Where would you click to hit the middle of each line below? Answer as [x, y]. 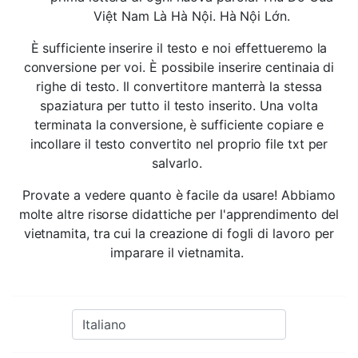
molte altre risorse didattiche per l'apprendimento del [179, 214]
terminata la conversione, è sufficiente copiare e [179, 125]
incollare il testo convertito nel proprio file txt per [179, 144]
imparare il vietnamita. [179, 253]
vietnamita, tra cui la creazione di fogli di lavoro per [179, 233]
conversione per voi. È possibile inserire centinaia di [179, 67]
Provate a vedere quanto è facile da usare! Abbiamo [179, 195]
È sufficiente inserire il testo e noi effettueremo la [179, 48]
